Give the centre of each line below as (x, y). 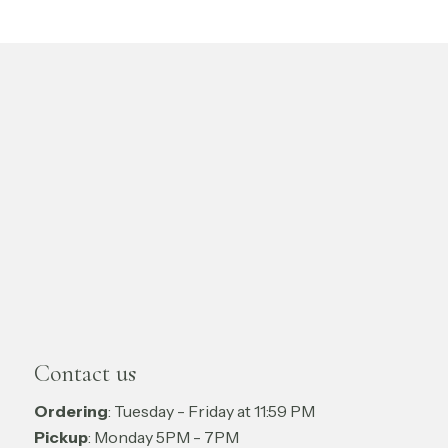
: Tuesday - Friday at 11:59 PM (211, 410)
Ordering (71, 410)
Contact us (85, 373)
